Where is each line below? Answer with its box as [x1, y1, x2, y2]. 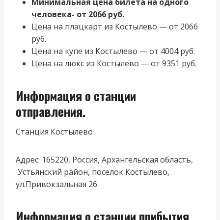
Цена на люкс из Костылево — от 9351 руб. [31, 57, 196, 69]
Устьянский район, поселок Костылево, [16, 166, 169, 177]
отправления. [16, 102, 85, 120]
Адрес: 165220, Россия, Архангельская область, [16, 154, 193, 165]
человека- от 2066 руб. [31, 8, 124, 20]
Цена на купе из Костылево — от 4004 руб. [31, 45, 195, 56]
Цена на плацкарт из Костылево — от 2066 [31, 21, 198, 32]
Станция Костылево [16, 126, 93, 137]
